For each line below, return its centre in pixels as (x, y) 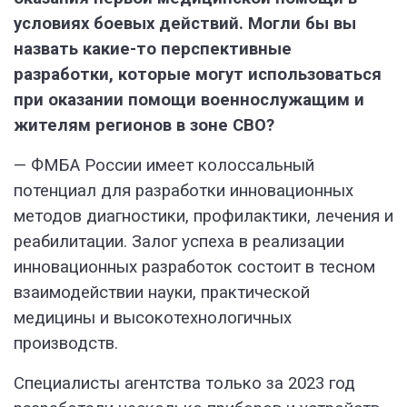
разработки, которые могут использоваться (198, 75)
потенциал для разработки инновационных (184, 191)
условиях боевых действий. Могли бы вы (185, 24)
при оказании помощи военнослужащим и (189, 100)
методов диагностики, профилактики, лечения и (203, 217)
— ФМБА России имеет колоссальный (164, 166)
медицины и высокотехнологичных (153, 318)
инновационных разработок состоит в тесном (194, 268)
